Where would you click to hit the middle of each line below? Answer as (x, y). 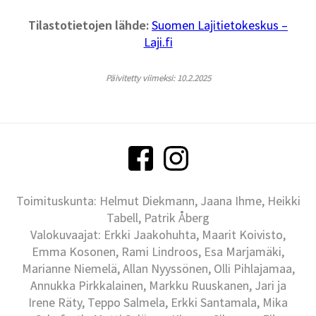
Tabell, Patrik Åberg (158, 218)
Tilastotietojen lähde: (89, 25)
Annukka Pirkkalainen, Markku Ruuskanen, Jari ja (158, 286)
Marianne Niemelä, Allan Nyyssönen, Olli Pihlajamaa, (158, 269)
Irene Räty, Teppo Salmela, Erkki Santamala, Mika (158, 303)
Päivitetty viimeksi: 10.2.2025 (158, 78)
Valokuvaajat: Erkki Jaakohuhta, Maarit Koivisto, (158, 235)
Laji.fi (158, 42)
